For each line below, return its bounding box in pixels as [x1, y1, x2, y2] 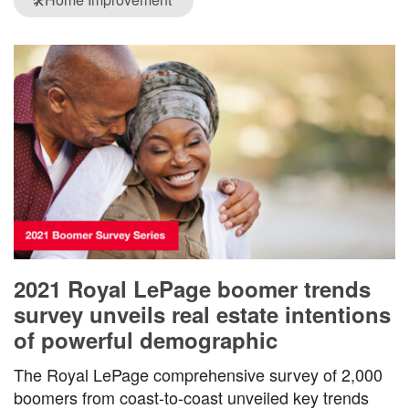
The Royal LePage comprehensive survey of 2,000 [14, 362, 383, 387]
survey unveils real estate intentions [14, 299, 391, 330]
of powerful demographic [14, 324, 278, 356]
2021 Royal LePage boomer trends [14, 273, 371, 305]
